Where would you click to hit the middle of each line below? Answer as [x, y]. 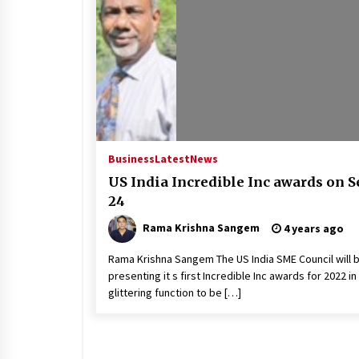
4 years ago [313, 228]
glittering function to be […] [175, 292]
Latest [172, 158]
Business [131, 158]
